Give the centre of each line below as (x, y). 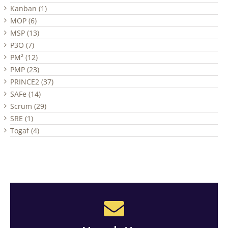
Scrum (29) (28, 106)
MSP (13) (25, 33)
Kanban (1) (28, 9)
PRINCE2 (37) (32, 82)
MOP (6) (23, 21)
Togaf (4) (25, 131)
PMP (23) (25, 70)
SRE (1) (22, 119)
